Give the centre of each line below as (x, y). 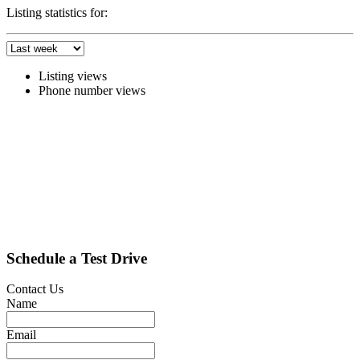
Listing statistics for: (57, 12)
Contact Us (35, 289)
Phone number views (92, 90)
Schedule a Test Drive (77, 258)
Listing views (73, 76)
